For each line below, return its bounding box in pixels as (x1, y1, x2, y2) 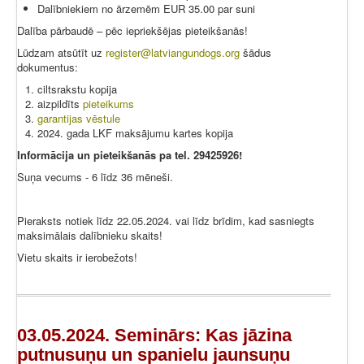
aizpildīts (37, 96, 83, 112)
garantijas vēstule (37, 110, 120, 127)
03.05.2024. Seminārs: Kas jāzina (17, 325, 292, 346)
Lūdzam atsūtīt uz (17, 45, 106, 61)
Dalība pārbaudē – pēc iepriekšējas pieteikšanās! (17, 23, 248, 39)
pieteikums (83, 96, 134, 112)
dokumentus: (17, 59, 78, 76)
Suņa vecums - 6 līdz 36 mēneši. (17, 169, 173, 185)
